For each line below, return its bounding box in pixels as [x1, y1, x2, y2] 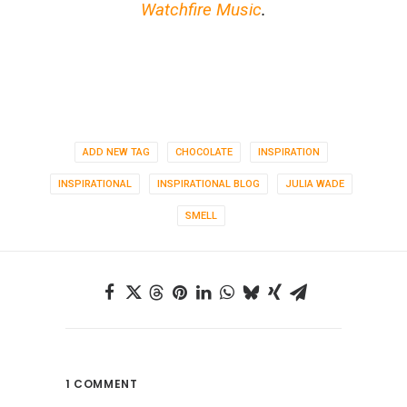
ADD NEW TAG [83, 146, 150, 158]
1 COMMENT [65, 376, 138, 392]
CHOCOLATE [175, 146, 233, 158]
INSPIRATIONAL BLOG [157, 178, 260, 190]
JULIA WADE [285, 178, 344, 190]
